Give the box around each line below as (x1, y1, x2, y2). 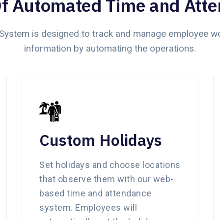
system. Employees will (39, 202, 137, 213)
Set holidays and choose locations (39, 159, 181, 170)
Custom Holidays (39, 129, 162, 150)
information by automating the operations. (24, 42, 196, 54)
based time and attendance (39, 188, 152, 198)
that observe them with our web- (39, 173, 174, 184)
